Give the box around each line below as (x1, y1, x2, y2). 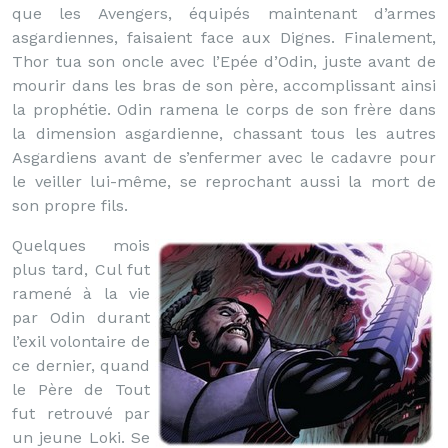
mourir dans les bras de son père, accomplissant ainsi (12, 76, 436, 95)
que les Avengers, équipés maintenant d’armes (12, 4, 436, 23)
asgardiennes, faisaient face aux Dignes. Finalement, (12, 28, 436, 47)
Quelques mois (12, 236, 150, 255)
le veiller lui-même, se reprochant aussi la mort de (12, 172, 436, 191)
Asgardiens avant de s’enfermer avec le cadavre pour (12, 148, 436, 167)
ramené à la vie (12, 284, 150, 303)
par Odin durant (12, 308, 150, 327)
